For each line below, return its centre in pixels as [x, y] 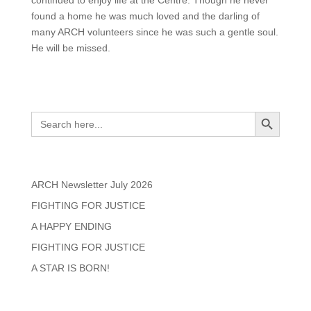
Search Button [268, 110]
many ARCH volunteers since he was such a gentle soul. [154, 32]
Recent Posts [68, 163]
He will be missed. [70, 48]
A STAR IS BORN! [70, 268]
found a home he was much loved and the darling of [145, 16]
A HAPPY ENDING [71, 226]
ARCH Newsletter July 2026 [92, 184]
